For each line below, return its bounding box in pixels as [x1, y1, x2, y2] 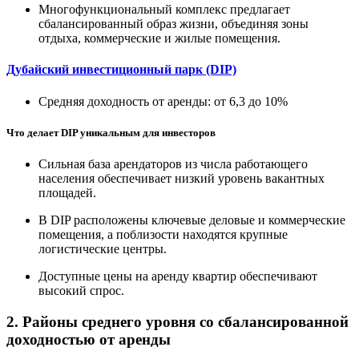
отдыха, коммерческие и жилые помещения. [38, 31, 280, 46]
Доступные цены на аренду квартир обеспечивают [38, 268, 317, 283]
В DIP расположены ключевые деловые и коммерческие [38, 212, 345, 227]
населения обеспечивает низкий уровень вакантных [38, 171, 325, 185]
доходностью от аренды [6, 330, 171, 348]
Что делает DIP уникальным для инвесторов [6, 126, 216, 139]
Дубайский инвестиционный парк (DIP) [6, 63, 236, 77]
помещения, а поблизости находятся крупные [38, 227, 288, 241]
